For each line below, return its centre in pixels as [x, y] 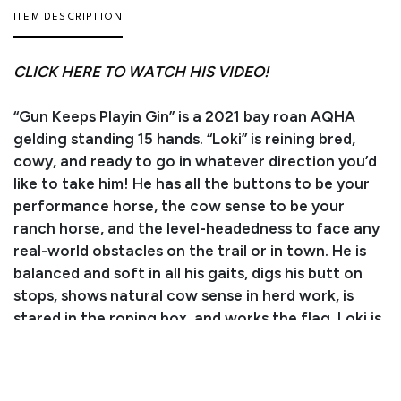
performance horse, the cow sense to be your [179, 205]
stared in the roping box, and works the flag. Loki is [197, 317]
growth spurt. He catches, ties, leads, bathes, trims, [198, 362]
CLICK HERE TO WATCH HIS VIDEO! [141, 71]
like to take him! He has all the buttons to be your [192, 183]
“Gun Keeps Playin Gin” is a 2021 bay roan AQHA [184, 116]
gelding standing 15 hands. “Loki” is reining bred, [184, 138]
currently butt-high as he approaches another [180, 340]
